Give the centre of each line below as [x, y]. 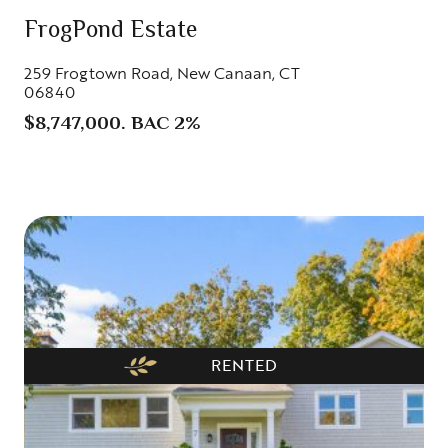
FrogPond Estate [110, 31]
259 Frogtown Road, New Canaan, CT [162, 72]
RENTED [243, 364]
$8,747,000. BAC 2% [112, 123]
